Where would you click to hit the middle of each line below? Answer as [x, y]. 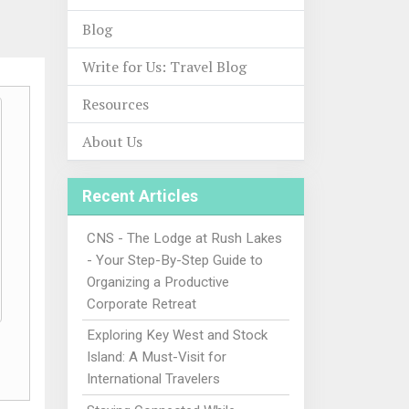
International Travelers [153, 379]
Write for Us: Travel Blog [164, 67]
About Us [112, 142]
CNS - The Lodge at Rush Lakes [184, 238]
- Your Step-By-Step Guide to [174, 260]
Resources [115, 104]
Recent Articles [140, 196]
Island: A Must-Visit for [156, 357]
